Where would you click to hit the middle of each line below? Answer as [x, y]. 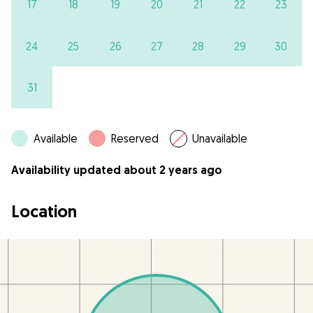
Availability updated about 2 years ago [117, 170]
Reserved [135, 139]
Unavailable [220, 139]
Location [44, 212]
